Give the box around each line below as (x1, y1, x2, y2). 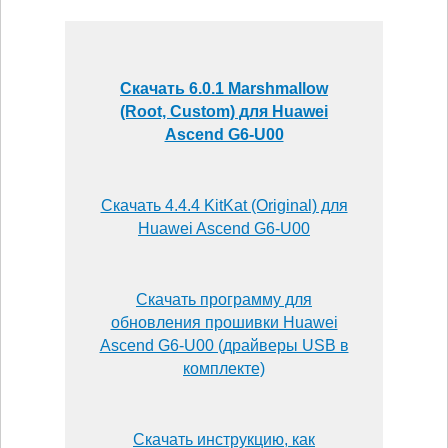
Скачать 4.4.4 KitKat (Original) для (100, 196, 348, 214)
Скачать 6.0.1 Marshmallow (120, 79, 328, 97)
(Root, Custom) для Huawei (120, 102, 328, 120)
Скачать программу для (136, 290, 312, 308)
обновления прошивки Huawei (110, 313, 338, 331)
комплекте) (183, 359, 265, 377)
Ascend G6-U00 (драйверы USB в (99, 336, 349, 354)
